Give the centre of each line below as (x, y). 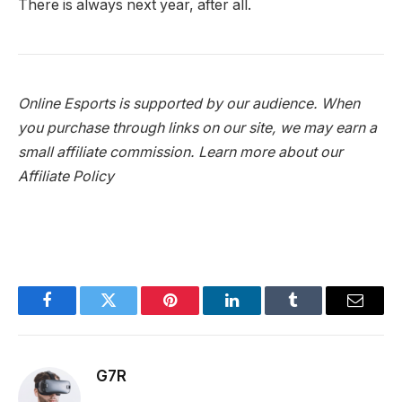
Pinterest (197, 314)
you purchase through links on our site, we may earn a (197, 127)
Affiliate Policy (66, 176)
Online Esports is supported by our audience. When (189, 103)
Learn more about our (271, 152)
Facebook (77, 314)
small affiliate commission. (108, 152)
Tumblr (316, 314)
